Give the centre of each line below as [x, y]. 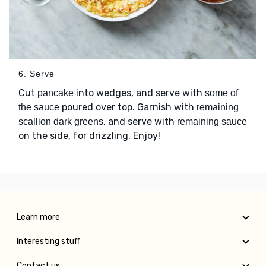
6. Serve [37, 74]
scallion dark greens [61, 122]
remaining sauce [212, 122]
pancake [56, 93]
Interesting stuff [48, 242]
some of [221, 93]
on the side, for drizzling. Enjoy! [89, 136]
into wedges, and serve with [139, 93]
